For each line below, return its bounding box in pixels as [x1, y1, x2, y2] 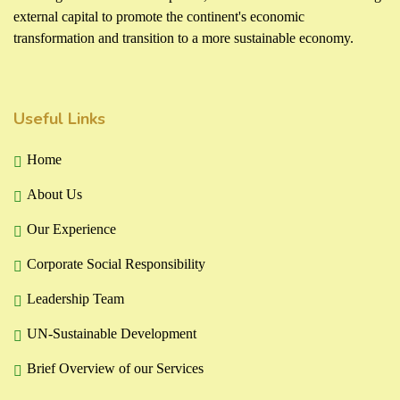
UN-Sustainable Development [27, 326, 196, 341]
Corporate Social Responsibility [27, 256, 205, 271]
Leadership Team [27, 291, 124, 306]
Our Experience [27, 221, 116, 237]
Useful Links [13, 108, 105, 129]
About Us [27, 187, 82, 202]
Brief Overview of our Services [27, 361, 204, 376]
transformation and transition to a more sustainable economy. [13, 30, 354, 46]
